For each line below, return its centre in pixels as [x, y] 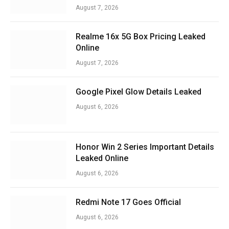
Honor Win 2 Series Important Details [145, 147]
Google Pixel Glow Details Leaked [139, 91]
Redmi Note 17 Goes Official [128, 202]
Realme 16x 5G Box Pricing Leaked [141, 36]
